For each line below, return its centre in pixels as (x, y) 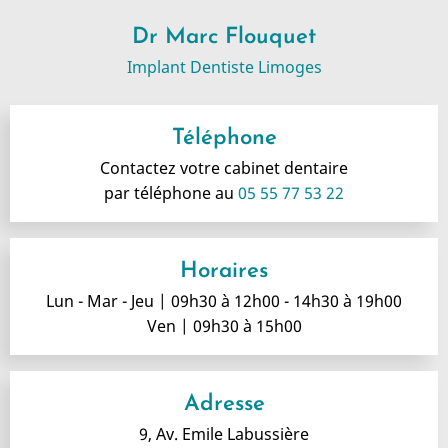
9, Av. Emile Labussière (224, 433)
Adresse (224, 404)
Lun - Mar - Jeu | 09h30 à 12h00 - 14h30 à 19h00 (224, 300)
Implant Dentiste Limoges (224, 66)
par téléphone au (171, 192)
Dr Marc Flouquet (224, 37)
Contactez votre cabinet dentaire (224, 167)
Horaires (224, 271)
